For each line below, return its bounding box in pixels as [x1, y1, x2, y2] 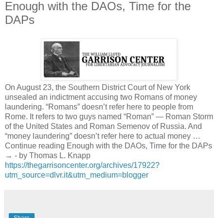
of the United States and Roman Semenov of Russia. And [5, 122, 202, 130]
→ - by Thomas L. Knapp [5, 151, 91, 160]
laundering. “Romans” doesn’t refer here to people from [5, 102, 193, 111]
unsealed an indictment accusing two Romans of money [5, 92, 197, 101]
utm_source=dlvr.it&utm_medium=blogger [5, 170, 148, 179]
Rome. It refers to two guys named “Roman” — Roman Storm [5, 112, 213, 121]
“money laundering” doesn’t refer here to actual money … [5, 131, 200, 140]
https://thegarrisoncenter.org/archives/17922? [5, 161, 160, 169]
